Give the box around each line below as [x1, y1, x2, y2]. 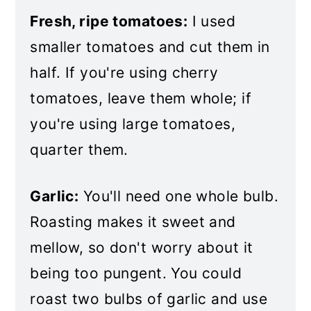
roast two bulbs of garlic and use [30, 290, 268, 308]
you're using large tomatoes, [30, 115, 236, 133]
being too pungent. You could [30, 264, 242, 282]
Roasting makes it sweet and [30, 213, 236, 230]
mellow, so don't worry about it [30, 239, 253, 256]
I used [187, 12, 236, 30]
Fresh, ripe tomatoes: [30, 12, 188, 30]
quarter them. [30, 141, 128, 158]
